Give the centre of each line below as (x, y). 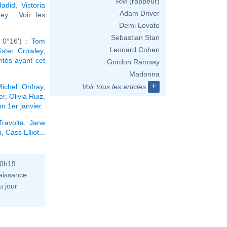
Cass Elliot (22, 132)
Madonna (144, 74)
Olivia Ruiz (26, 96)
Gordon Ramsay (133, 62)
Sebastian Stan (135, 37)
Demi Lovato (139, 25)
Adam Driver (140, 13)
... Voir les (26, 14)
